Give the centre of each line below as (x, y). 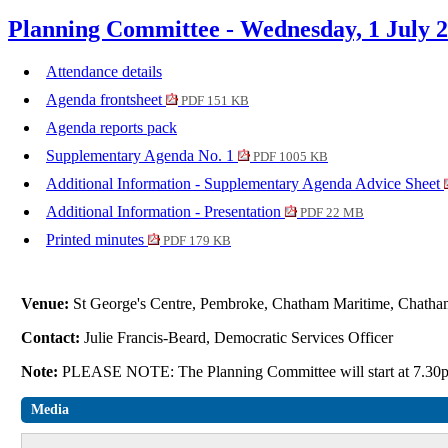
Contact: (53, 338)
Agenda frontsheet (106, 100)
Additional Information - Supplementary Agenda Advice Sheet (245, 184)
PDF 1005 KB (289, 157)
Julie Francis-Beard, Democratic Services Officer (241, 338)
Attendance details (104, 72)
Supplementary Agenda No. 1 (142, 156)
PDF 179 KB (195, 241)
